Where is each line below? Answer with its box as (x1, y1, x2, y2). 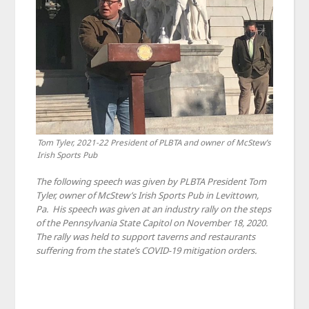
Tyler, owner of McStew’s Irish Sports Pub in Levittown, (36, 188, 259, 201)
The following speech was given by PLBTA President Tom (36, 175, 267, 188)
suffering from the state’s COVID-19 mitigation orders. (36, 243, 257, 257)
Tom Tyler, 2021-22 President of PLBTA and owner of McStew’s (37, 136, 272, 148)
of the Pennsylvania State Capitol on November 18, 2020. (36, 216, 268, 229)
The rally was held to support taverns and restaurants (36, 230, 256, 243)
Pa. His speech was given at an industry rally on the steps (36, 202, 272, 215)
